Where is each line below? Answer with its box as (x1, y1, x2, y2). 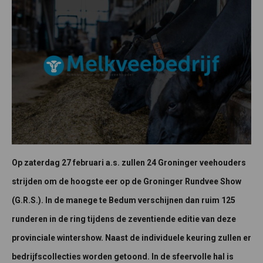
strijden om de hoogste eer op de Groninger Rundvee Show (12, 176, 241, 186)
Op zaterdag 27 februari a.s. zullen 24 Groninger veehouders (12, 157, 246, 167)
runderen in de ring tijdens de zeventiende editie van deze (12, 214, 236, 224)
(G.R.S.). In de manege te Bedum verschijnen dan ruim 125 (12, 195, 235, 205)
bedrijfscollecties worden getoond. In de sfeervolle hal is (12, 251, 234, 261)
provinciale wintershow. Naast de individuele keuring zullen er (12, 232, 251, 242)
